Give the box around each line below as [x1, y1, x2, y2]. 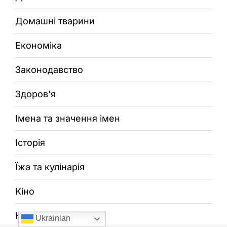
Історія [15, 137, 45, 148]
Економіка [15, 40, 62, 51]
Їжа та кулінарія [15, 161, 85, 172]
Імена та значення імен [15, 112, 120, 124]
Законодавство [15, 64, 83, 75]
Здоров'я [15, 88, 56, 99]
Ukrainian [33, 214, 70, 223]
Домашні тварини [15, 15, 95, 26]
